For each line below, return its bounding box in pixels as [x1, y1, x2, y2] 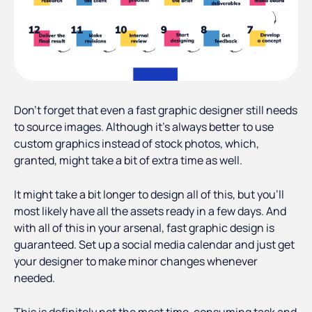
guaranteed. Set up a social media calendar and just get [14, 237, 295, 253]
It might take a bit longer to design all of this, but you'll [14, 187, 284, 203]
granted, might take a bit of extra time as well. [14, 153, 242, 169]
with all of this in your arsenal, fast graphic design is [14, 220, 274, 236]
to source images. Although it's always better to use [14, 119, 274, 135]
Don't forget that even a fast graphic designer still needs [14, 102, 297, 118]
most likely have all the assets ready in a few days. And [14, 203, 286, 219]
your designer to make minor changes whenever [14, 253, 258, 270]
